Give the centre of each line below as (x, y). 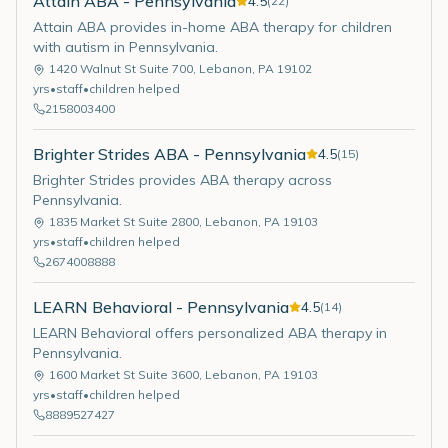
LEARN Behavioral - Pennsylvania (161, 307)
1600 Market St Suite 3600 (124, 374)
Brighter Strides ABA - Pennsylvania (169, 154)
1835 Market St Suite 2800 (124, 221)
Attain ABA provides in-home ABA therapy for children (212, 27)
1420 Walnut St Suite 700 (121, 68)
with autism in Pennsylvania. (125, 47)
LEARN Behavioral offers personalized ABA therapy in (210, 333)
